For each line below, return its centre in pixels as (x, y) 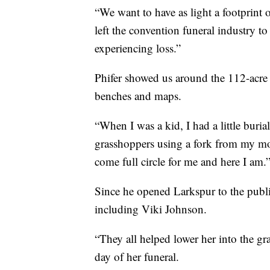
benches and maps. (138, 96)
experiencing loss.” (138, 48)
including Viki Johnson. (151, 209)
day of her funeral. (137, 257)
